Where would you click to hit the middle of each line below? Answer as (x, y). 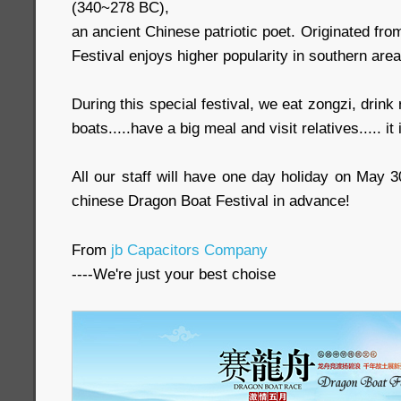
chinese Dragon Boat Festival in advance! (211, 200)
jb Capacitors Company (189, 250)
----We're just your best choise (174, 274)
